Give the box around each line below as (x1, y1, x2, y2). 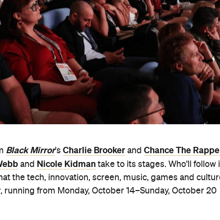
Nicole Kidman (37, 159, 96, 169)
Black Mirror (6, 145, 55, 156)
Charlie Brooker (63, 145, 125, 156)
